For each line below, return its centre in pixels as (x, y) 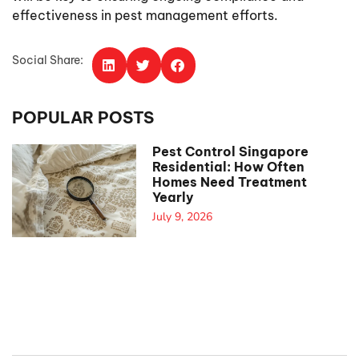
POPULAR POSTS (83, 117)
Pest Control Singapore (230, 151)
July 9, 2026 (182, 216)
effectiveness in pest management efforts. (145, 16)
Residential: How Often (228, 166)
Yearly (173, 197)
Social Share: (48, 60)
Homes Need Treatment (229, 182)
